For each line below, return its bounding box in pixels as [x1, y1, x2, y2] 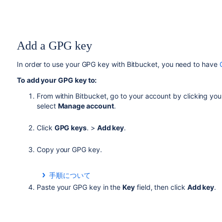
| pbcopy [175, 207, 211, 215]
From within [36, 92, 76, 100]
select [36, 102, 58, 110]
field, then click [134, 183, 187, 191]
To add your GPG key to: [16, 76, 97, 84]
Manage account [57, 102, 114, 110]
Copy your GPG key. [36, 145, 102, 154]
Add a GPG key [16, 39, 92, 52]
